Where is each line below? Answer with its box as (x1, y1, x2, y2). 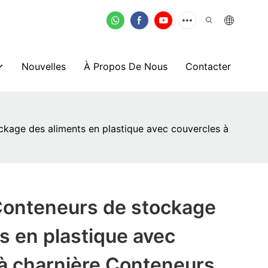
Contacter (185, 60, 231, 72)
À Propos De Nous (83, 60, 167, 72)
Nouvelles (21, 60, 66, 72)
